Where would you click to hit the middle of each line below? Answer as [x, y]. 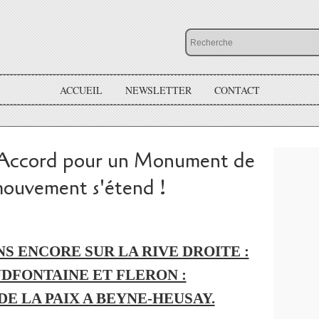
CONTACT [237, 90]
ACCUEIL [81, 90]
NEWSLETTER [158, 90]
